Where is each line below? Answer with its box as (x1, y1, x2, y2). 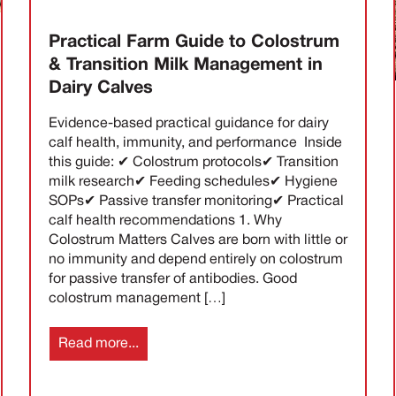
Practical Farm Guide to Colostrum (49, 34, 340, 51)
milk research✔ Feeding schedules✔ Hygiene (49, 176, 339, 189)
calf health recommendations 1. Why (49, 215, 283, 228)
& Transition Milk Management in (49, 57, 324, 74)
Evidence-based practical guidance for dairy (49, 118, 330, 131)
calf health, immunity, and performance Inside (49, 137, 343, 150)
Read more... (58, 337, 140, 350)
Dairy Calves (49, 80, 154, 97)
